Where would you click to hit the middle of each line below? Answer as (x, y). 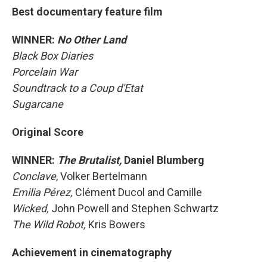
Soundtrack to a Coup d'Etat (77, 88)
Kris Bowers (117, 224)
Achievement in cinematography (92, 252)
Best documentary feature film (87, 12)
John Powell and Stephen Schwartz (135, 208)
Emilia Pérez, (44, 192)
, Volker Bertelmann (102, 176)
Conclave (34, 176)
